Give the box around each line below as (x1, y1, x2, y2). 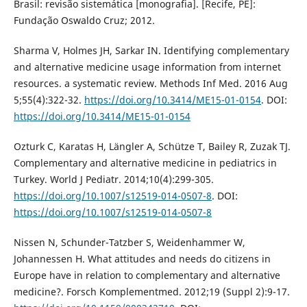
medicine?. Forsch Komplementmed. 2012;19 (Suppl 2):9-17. (13, 285, 290, 299)
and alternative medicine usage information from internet (13, 60, 281, 74)
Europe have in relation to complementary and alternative (13, 269, 280, 282)
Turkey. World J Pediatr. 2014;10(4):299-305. (13, 173, 214, 186)
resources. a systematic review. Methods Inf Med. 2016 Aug (13, 77, 288, 90)
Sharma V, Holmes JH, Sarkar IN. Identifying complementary (13, 44, 289, 58)
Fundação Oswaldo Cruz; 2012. (13, 14, 155, 27)
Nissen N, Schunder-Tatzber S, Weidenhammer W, (13, 236, 245, 249)
